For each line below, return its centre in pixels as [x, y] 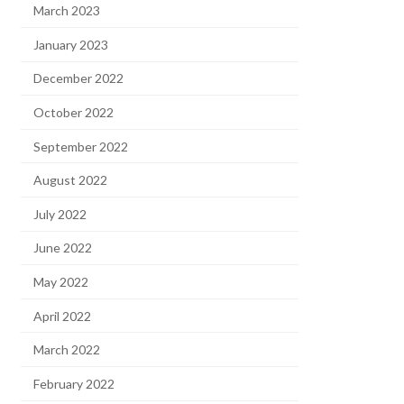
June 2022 [63, 248]
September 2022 [81, 146]
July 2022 [60, 214]
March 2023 [67, 11]
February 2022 [74, 383]
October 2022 [74, 113]
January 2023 [71, 44]
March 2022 [67, 350]
